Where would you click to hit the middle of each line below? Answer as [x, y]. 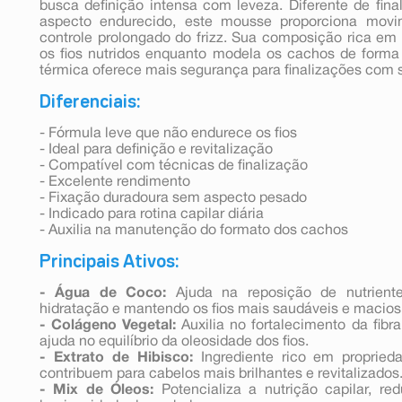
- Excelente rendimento [115, 182]
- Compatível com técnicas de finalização [174, 166]
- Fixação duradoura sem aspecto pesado [173, 198]
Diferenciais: [90, 102]
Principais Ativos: [109, 262]
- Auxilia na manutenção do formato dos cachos [194, 230]
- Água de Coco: [103, 293]
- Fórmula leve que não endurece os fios [168, 133]
